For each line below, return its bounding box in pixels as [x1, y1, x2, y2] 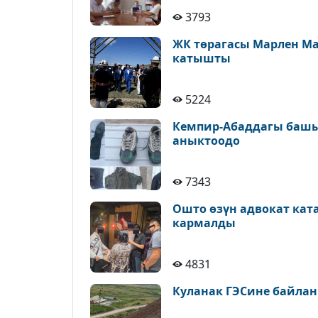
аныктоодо [172, 133, 240, 148]
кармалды [172, 215, 236, 231]
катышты [172, 50, 231, 66]
